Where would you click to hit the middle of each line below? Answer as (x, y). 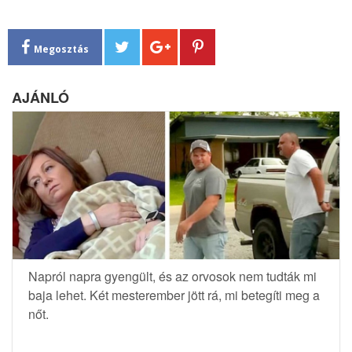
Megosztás (61, 49)
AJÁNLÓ (40, 98)
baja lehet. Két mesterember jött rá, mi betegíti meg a (174, 295)
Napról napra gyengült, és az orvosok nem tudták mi (172, 277)
